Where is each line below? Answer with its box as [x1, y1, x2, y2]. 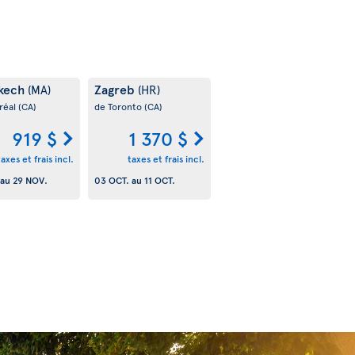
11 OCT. [143, 173, 175, 186]
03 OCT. [94, 173, 129, 186]
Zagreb [94, 80, 138, 98]
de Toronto [94, 100, 144, 113]
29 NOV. [12, 173, 48, 186]
